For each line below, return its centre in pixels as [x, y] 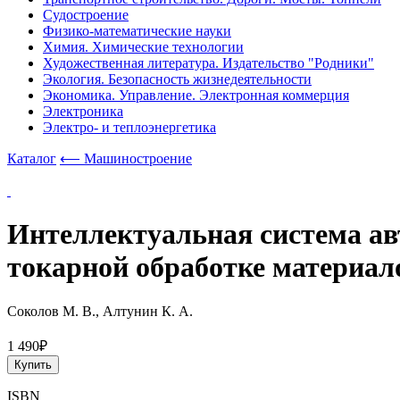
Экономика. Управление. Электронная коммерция [196, 95]
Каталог [32, 158]
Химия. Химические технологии [143, 47]
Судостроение [86, 15]
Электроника [83, 111]
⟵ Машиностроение [126, 158]
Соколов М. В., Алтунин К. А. [100, 311]
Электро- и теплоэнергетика [129, 127]
